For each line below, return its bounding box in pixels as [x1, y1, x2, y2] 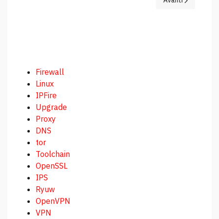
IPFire [36, 90, 57, 101]
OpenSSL [36, 161, 67, 171]
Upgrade [36, 102, 67, 112]
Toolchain [36, 149, 70, 159]
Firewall [36, 67, 64, 77]
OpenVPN [36, 196, 70, 206]
